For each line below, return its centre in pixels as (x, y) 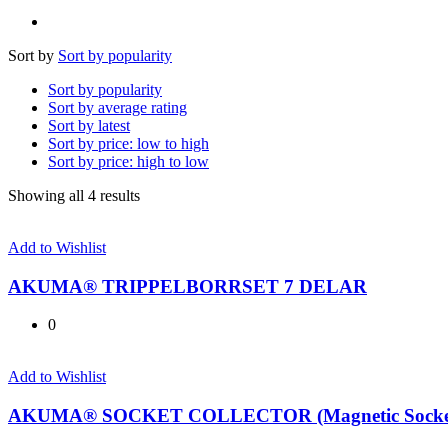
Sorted (159, 194)
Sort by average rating (117, 107)
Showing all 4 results (74, 195)
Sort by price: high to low (128, 161)
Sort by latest (89, 125)
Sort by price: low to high (128, 143)
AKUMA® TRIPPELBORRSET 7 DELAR (187, 286)
